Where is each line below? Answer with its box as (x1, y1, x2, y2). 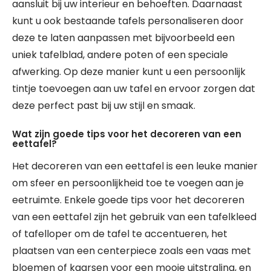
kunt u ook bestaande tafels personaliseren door (12, 14, 244, 28)
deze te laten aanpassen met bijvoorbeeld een (12, 31, 235, 45)
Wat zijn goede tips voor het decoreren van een (12, 128, 241, 141)
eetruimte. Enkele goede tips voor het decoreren (12, 193, 244, 207)
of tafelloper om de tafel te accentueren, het (12, 227, 227, 241)
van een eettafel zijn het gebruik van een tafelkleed (12, 210, 256, 224)
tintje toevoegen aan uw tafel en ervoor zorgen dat (12, 82, 255, 96)
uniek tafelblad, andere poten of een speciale (12, 48, 228, 62)
